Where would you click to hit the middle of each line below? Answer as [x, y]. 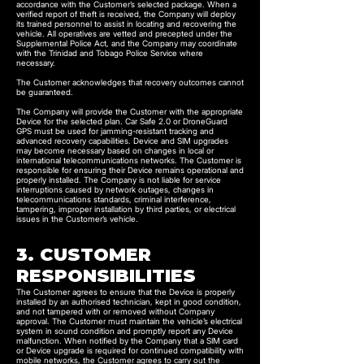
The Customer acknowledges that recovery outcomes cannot [130, 82]
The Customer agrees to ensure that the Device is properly [126, 292]
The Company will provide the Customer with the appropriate [130, 111]
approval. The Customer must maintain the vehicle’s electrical [129, 321]
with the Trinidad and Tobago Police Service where [110, 53]
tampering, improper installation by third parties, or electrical [126, 209]
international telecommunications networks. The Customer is [129, 160]
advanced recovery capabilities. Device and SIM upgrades [122, 141]
